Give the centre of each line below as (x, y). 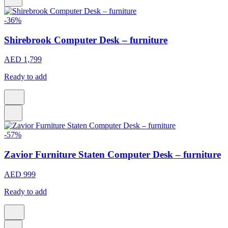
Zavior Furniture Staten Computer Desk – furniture (112, 155)
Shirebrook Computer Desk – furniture (86, 40)
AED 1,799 (23, 60)
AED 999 (20, 174)
